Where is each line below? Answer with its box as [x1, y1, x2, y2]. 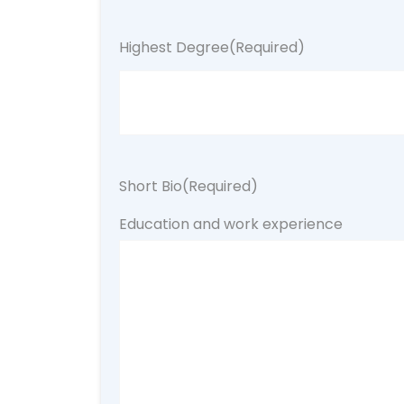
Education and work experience [119, 214, 343, 234]
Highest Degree [119, 37, 229, 58]
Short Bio [119, 176, 182, 197]
